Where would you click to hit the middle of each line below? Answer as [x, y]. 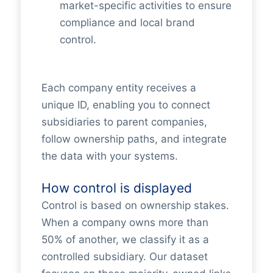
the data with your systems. [109, 156]
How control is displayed [116, 188]
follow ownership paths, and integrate [134, 139]
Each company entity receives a [119, 87]
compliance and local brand [127, 22]
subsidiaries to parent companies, [124, 122]
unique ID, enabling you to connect [126, 105]
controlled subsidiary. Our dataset [124, 257]
